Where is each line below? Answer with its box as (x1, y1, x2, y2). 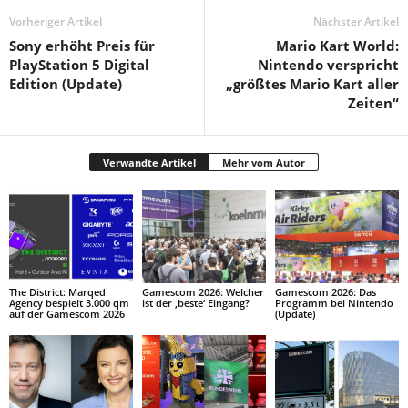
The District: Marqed (9, 285, 106, 300)
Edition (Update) (9, 75, 122, 94)
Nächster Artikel (313, 14, 399, 30)
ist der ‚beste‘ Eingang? (141, 296, 250, 311)
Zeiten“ (348, 94, 399, 113)
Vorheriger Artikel (9, 14, 102, 30)
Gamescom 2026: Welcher (141, 285, 264, 300)
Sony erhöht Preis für (9, 36, 155, 56)
